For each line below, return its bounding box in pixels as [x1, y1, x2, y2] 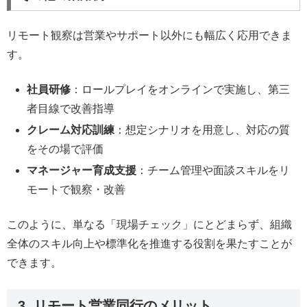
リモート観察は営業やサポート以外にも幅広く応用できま [7, 29, 292, 42]
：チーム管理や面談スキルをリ [136, 164, 291, 177]
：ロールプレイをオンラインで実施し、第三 [71, 83, 291, 95]
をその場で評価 [27, 143, 104, 155]
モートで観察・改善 [27, 184, 126, 196]
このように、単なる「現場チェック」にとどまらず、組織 [7, 218, 292, 230]
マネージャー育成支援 [27, 164, 137, 177]
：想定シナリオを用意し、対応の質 [114, 123, 291, 136]
